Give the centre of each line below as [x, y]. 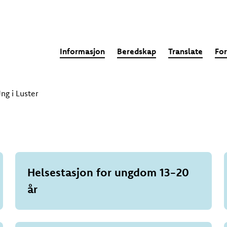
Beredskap [136, 51]
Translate [185, 51]
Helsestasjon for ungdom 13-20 [108, 172]
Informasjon [82, 51]
